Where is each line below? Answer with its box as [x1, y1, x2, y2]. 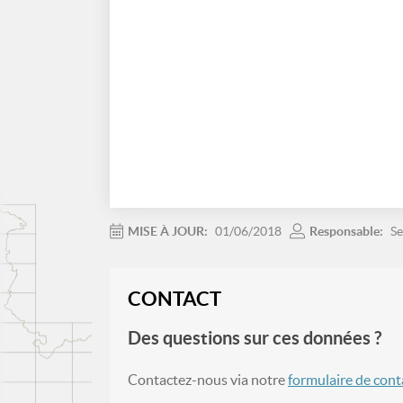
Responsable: [309, 223, 386, 238]
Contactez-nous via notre [128, 371, 288, 388]
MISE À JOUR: [128, 223, 210, 238]
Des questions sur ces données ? [128, 327, 381, 348]
